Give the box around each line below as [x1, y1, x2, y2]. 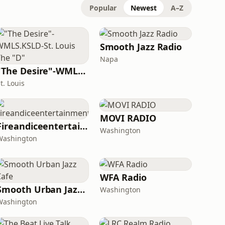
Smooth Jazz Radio [99, 41, 182, 53]
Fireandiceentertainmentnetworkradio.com [79, 120, 87, 132]
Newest [131, 3, 157, 13]
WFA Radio [99, 171, 147, 183]
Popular [89, 3, 117, 13]
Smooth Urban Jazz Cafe [77, 183, 85, 195]
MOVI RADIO [99, 112, 156, 124]
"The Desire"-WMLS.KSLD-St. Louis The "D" [77, 65, 85, 77]
